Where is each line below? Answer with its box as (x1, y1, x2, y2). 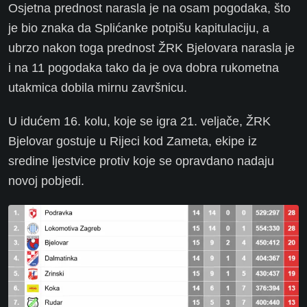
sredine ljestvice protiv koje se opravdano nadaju (8, 154, 274, 169)
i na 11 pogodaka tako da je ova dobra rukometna (8, 61, 279, 75)
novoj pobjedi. (8, 174, 84, 188)
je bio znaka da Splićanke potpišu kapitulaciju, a (8, 21, 269, 36)
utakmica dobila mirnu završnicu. (8, 81, 187, 95)
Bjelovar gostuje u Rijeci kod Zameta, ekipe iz (8, 134, 257, 149)
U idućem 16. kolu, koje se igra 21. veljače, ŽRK (8, 114, 271, 129)
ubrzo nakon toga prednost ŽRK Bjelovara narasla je (8, 41, 295, 56)
